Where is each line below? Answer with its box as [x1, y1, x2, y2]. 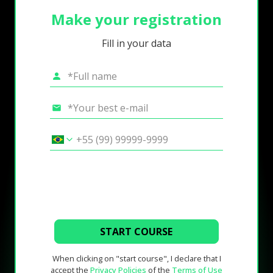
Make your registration [51, 9, 222, 29]
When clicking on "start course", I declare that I [52, 253, 221, 264]
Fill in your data [102, 37, 171, 51]
